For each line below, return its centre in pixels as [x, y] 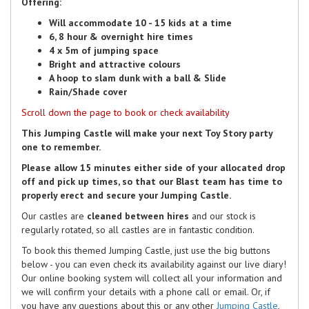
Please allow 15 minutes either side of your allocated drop [153, 167]
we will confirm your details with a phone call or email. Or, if [146, 291]
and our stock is [222, 216]
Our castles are [54, 216]
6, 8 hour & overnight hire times [121, 36]
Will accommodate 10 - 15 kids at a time [140, 22]
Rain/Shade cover [88, 91]
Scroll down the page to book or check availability [126, 112]
